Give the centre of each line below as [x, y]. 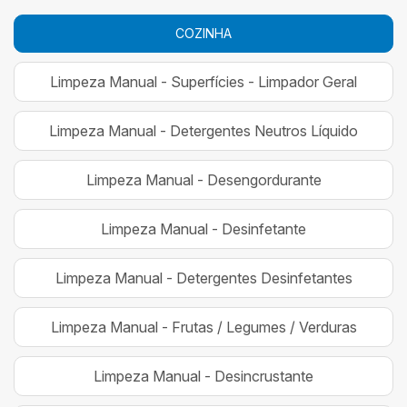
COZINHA [203, 33]
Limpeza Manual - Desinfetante [203, 228]
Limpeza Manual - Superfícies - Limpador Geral [203, 81]
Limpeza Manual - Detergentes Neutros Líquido [203, 130]
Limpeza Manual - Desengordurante [203, 179]
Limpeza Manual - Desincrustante [203, 376]
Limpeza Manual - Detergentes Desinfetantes [203, 278]
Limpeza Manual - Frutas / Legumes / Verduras [203, 327]
